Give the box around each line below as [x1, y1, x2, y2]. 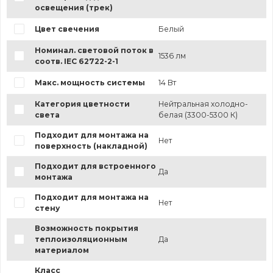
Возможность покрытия [34, 223, 138, 233]
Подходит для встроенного [34, 161, 156, 171]
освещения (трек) [34, 2, 113, 12]
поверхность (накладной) [34, 141, 147, 151]
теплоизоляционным [34, 234, 127, 244]
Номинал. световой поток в [34, 45, 154, 55]
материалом [34, 245, 89, 255]
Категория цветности [34, 99, 130, 108]
